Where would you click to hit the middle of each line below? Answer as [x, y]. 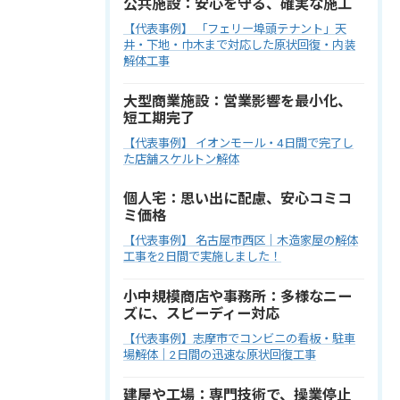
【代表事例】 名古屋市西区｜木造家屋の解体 [241, 240]
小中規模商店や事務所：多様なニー [237, 296]
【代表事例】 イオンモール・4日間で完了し [238, 143]
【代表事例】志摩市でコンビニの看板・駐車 [239, 338]
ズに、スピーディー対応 [201, 313]
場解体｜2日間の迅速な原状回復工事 [220, 354]
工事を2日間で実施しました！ [202, 256]
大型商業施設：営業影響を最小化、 [237, 101]
